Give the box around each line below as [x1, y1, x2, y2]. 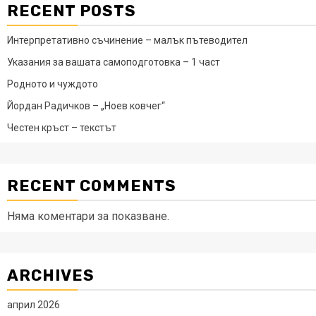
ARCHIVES [7, 265, 95, 285]
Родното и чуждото [7, 78, 98, 90]
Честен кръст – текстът [7, 121, 116, 133]
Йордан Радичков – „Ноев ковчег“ [7, 99, 165, 111]
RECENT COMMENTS [7, 176, 176, 195]
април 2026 [7, 298, 60, 310]
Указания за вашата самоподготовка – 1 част [7, 56, 220, 68]
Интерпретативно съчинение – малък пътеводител [7, 34, 248, 46]
